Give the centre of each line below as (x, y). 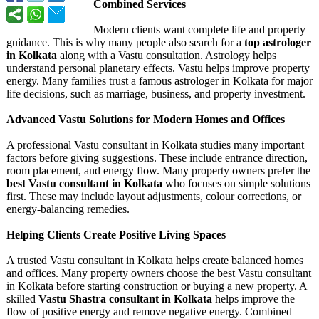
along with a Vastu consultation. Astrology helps (167, 55)
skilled (22, 299)
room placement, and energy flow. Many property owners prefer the (158, 171)
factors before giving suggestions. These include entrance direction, (157, 158)
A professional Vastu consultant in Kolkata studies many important (155, 145)
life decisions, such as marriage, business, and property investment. (156, 94)
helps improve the (253, 299)
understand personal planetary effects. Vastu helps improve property (158, 68)
